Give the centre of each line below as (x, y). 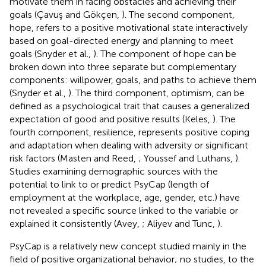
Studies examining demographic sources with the (114, 171)
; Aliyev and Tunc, (180, 223)
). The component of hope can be (165, 53)
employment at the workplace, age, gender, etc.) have (125, 197)
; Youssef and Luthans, (187, 158)
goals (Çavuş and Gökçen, (66, 14)
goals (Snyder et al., (51, 53)
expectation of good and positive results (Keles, (111, 119)
